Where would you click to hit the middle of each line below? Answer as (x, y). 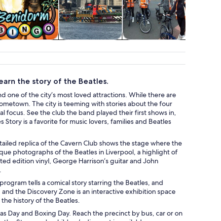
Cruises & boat (91, 45)
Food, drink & (27, 45)
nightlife (27, 55)
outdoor (154, 55)
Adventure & (154, 45)
